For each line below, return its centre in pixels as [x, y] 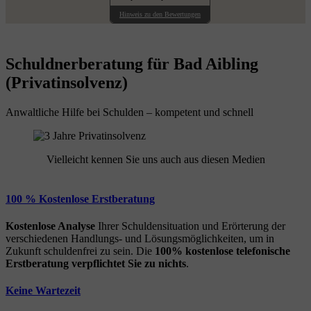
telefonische [263, 251]
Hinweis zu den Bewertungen [160, 14]
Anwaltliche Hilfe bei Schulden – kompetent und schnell [129, 112]
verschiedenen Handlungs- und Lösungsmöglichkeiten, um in [140, 239]
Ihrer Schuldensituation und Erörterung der [190, 226]
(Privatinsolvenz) [67, 82]
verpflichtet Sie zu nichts [129, 264]
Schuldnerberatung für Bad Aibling [132, 64]
